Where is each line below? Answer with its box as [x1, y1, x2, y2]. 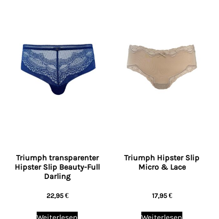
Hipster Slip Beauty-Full [15, 162, 100, 172]
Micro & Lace [138, 162, 186, 172]
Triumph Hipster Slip [124, 153, 199, 162]
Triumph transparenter [16, 153, 99, 162]
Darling [44, 171, 70, 181]
